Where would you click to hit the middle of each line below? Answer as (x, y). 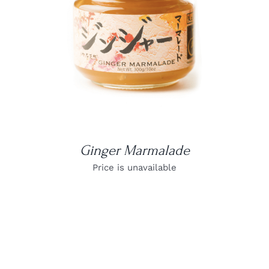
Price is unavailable (134, 168)
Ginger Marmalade (134, 151)
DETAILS (134, 20)
